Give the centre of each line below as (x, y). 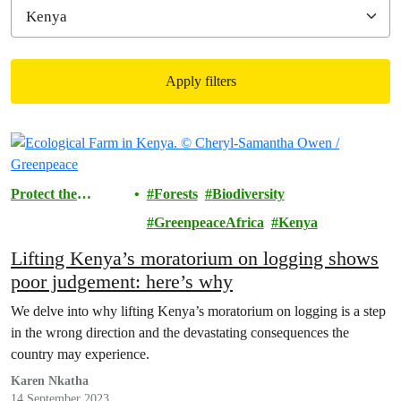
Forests (175, 194)
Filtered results (85, 148)
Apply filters (200, 81)
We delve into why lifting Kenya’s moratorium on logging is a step (198, 311)
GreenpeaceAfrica (209, 222)
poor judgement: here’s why (122, 282)
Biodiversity (248, 194)
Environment (51, 216)
